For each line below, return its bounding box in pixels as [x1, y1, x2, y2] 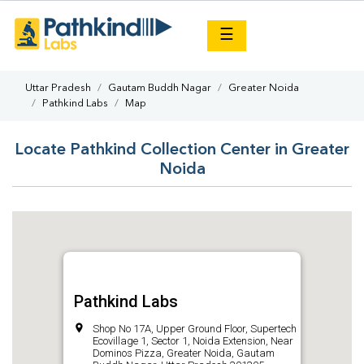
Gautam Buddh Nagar [108, 83, 211, 93]
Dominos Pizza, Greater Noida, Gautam [93, 347, 275, 359]
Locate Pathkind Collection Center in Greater [15, 142, 349, 158]
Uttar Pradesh [25, 83, 91, 93]
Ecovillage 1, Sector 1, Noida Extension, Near [93, 335, 293, 347]
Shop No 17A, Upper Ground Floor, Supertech [93, 323, 297, 335]
